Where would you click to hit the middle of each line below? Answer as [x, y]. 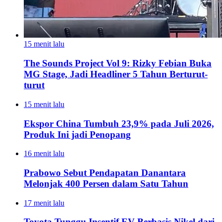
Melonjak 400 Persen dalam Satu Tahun [106, 184]
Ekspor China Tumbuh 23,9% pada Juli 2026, [119, 123]
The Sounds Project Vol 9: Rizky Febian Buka [118, 63]
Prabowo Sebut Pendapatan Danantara [105, 173]
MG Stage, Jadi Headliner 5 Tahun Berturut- [116, 74]
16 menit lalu [44, 154]
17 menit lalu [44, 203]
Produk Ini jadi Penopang [77, 134]
